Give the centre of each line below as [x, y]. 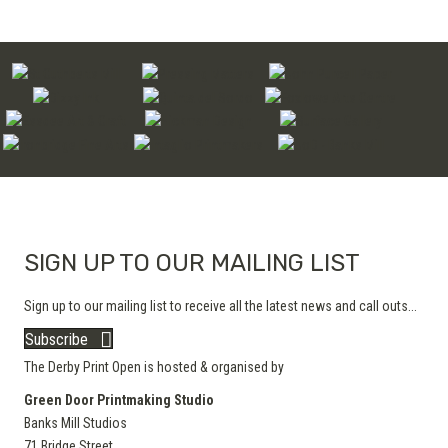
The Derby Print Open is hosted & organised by [154, 367]
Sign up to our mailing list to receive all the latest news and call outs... [220, 306]
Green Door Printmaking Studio [119, 400]
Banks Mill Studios [75, 423]
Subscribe [56, 340]
